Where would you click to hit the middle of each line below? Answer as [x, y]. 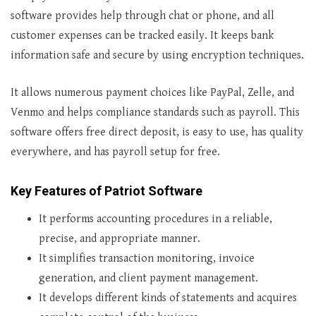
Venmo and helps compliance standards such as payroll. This [155, 113]
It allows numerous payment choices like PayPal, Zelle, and [152, 93]
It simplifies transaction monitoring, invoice [147, 259]
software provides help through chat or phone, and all [142, 16]
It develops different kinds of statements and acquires [168, 298]
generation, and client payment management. [148, 278]
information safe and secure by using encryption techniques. [157, 55]
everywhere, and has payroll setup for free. [115, 152]
